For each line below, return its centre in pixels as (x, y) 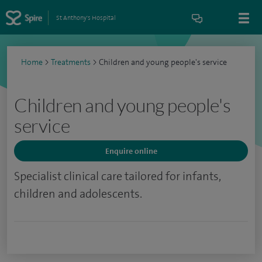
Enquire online (131, 151)
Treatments (71, 62)
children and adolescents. (78, 194)
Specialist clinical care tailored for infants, (117, 176)
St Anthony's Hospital (86, 18)
